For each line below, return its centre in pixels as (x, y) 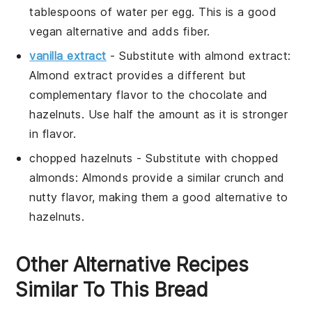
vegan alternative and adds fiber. (120, 31)
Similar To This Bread (112, 289)
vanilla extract (68, 55)
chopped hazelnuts (81, 158)
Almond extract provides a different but (138, 75)
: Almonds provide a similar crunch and (180, 177)
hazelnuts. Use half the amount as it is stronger (159, 114)
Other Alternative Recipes (132, 264)
